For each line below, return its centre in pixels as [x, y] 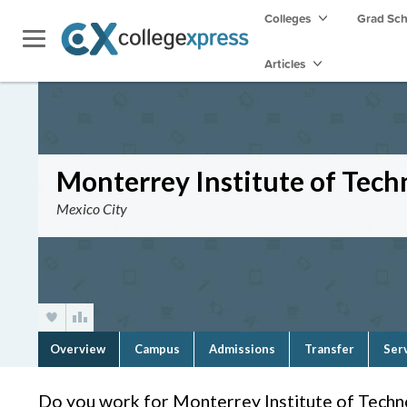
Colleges [288, 18]
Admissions [242, 349]
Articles [286, 64]
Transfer [329, 349]
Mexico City [92, 208]
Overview [78, 349]
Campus [157, 349]
